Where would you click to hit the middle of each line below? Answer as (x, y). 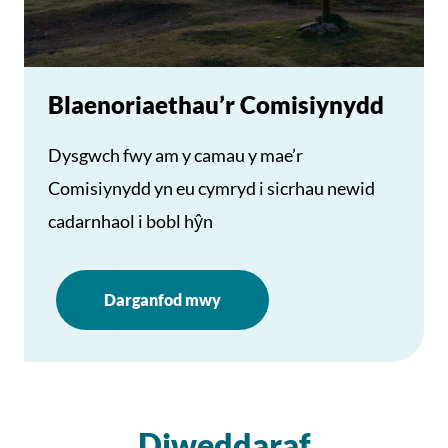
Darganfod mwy (162, 299)
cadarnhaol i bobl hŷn (130, 221)
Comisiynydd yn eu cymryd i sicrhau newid (211, 188)
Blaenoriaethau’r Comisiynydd (216, 104)
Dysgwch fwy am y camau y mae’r (175, 155)
